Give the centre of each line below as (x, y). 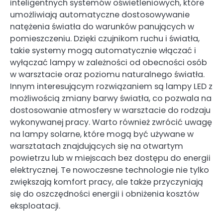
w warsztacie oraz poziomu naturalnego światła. (107, 75)
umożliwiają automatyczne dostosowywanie (100, 15)
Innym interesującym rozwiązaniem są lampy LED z (111, 87)
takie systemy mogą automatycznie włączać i (103, 51)
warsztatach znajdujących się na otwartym (97, 146)
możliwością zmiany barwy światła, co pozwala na (111, 99)
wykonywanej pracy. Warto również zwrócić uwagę (111, 122)
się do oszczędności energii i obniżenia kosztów (105, 194)
